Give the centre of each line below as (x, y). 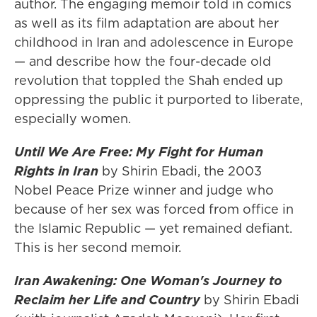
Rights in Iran (56, 171)
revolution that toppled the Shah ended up (149, 81)
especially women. (73, 119)
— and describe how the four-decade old (143, 62)
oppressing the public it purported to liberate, (158, 100)
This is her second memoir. (98, 248)
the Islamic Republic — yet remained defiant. (153, 229)
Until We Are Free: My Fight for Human (139, 152)
